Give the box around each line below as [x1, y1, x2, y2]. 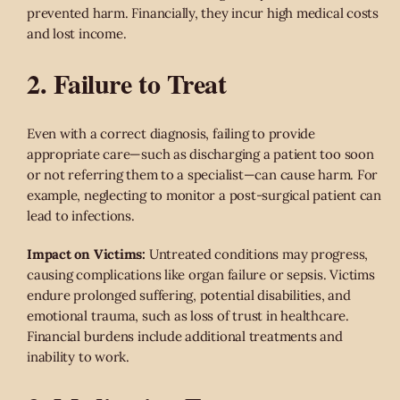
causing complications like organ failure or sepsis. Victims [27, 266, 375, 284]
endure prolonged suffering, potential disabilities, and [27, 287, 351, 304]
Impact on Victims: [27, 246, 146, 263]
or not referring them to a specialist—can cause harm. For [27, 166, 379, 184]
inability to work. [27, 348, 129, 366]
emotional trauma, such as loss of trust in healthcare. [27, 307, 349, 325]
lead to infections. [27, 207, 135, 225]
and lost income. [27, 25, 127, 43]
